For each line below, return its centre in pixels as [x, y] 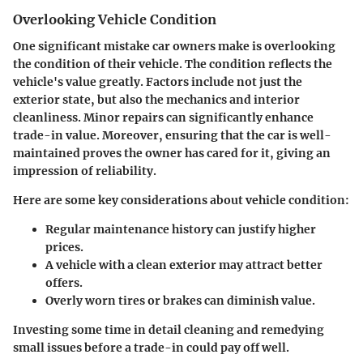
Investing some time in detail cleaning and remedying [169, 329]
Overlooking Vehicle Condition [115, 20]
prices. [64, 247]
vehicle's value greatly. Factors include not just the [158, 81]
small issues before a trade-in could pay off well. [151, 347]
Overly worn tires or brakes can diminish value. [180, 300]
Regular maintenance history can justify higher [181, 229]
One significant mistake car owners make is [139, 46]
